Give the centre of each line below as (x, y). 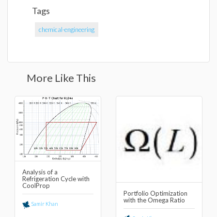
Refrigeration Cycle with (56, 179)
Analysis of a (40, 172)
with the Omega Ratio (154, 200)
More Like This (61, 78)
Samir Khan (44, 204)
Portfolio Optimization (155, 193)
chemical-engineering (67, 30)
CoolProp (36, 186)
